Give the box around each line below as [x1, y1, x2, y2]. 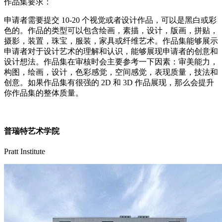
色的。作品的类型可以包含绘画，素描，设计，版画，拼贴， [4, 26, 218, 35]
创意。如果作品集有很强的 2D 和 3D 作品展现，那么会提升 [4, 78, 214, 87]
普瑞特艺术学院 [4, 126, 59, 135]
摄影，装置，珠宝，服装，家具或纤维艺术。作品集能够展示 [4, 37, 218, 46]
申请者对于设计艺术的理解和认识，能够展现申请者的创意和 [4, 47, 218, 56]
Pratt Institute [4, 147, 45, 156]
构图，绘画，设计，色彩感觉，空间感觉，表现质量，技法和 [4, 68, 218, 77]
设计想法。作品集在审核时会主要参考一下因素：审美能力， [4, 57, 218, 66]
